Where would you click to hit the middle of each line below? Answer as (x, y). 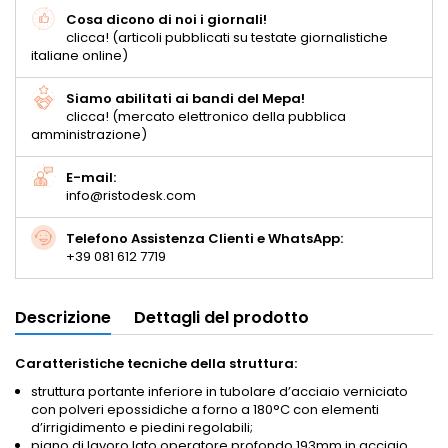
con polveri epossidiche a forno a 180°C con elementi (205, 410)
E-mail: (91, 178)
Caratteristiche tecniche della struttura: (156, 364)
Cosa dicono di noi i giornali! (166, 20)
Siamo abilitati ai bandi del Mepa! (185, 99)
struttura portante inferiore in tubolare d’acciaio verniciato (219, 392)
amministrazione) (89, 135)
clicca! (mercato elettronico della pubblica (206, 117)
